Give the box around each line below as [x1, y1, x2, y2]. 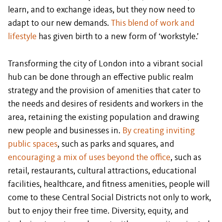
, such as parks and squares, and [57, 140, 174, 149]
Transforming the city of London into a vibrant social [8, 59, 203, 68]
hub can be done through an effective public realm [8, 73, 193, 82]
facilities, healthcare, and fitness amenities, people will [8, 180, 210, 189]
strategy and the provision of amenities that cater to [8, 86, 201, 95]
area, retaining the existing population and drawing [8, 113, 199, 122]
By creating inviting [122, 126, 195, 135]
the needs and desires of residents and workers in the [8, 100, 203, 109]
